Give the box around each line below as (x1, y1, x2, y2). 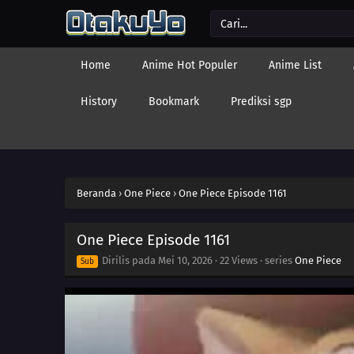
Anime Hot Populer (142, 58, 237, 72)
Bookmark (149, 95, 199, 108)
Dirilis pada (100, 254, 158, 266)
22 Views (220, 254, 258, 266)
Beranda (77, 187, 116, 199)
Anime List (269, 58, 322, 72)
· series (258, 254, 295, 266)
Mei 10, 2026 (158, 254, 213, 266)
